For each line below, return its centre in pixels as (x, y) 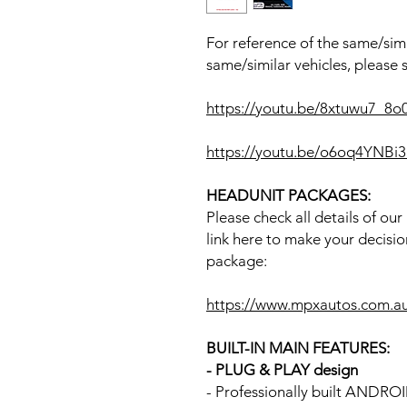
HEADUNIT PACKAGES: (288, 195)
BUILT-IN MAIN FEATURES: (298, 347)
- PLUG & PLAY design (282, 369)
